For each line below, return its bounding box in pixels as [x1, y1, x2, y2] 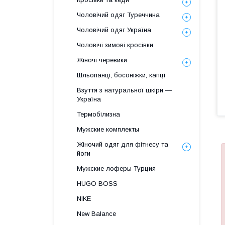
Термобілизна [77, 110, 120, 118]
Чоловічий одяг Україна [77, 26, 151, 34]
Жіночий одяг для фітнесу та [77, 141, 168, 148]
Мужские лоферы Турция [77, 165, 156, 172]
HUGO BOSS [77, 180, 118, 187]
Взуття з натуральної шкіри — [77, 86, 172, 94]
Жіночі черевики [77, 56, 127, 64]
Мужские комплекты [77, 126, 139, 133]
